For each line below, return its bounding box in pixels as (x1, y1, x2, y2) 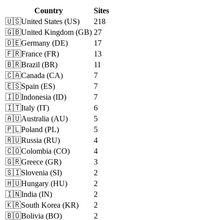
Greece (21, 158, 43, 166)
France (21, 50, 42, 58)
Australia (21, 114, 49, 123)
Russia (21, 136, 42, 145)
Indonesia (21, 93, 51, 102)
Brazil (21, 60, 40, 69)
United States (21, 17, 62, 26)
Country (34, 6, 63, 15)
